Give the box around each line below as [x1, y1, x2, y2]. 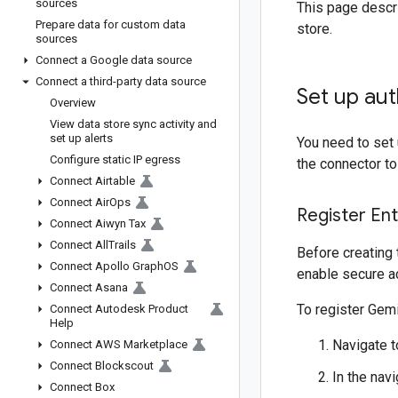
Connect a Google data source [36, 53, 192, 67]
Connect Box [50, 380, 115, 394]
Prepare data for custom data [36, 18, 186, 31]
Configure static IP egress [50, 153, 180, 166]
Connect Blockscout [50, 359, 154, 372]
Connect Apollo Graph [50, 259, 163, 273]
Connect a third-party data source [36, 75, 206, 88]
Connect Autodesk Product [50, 302, 188, 315]
